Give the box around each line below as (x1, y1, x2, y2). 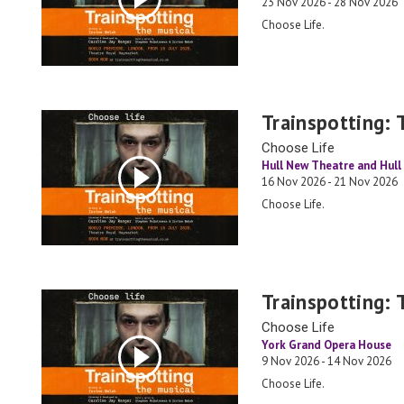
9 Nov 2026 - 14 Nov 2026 (262, 353, 391, 369)
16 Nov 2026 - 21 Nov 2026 (262, 174, 398, 189)
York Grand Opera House (262, 337, 391, 353)
